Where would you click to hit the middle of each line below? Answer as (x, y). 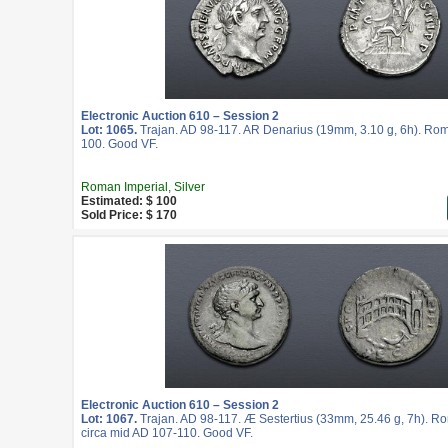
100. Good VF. (119, 144)
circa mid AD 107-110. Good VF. (167, 433)
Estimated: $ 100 (129, 201)
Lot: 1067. (109, 419)
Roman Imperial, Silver (143, 187)
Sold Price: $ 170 (129, 215)
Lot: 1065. (109, 130)
